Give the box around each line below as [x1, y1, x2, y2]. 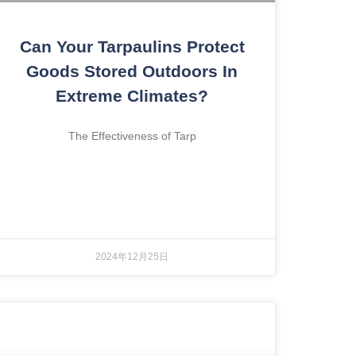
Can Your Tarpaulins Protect [19, 37, 245, 56]
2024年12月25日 [95, 251, 168, 263]
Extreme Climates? [56, 87, 208, 106]
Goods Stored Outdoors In [26, 62, 238, 81]
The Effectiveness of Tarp [68, 130, 196, 143]
